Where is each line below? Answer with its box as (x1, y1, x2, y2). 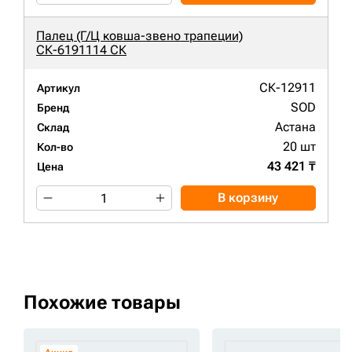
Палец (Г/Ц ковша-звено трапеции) (36, 28, 243, 44)
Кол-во (37, 141, 73, 154)
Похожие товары (24, 291, 181, 314)
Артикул (37, 82, 80, 95)
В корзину (218, 190, 279, 206)
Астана (275, 119, 316, 135)
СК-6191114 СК (36, 42, 126, 58)
